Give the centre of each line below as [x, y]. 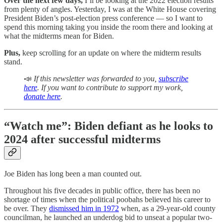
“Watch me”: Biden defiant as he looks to [109, 126]
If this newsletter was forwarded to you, [96, 78]
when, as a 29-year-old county [167, 209]
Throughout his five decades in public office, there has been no [102, 191]
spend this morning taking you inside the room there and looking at [108, 27]
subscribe [173, 78]
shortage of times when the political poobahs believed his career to [107, 200]
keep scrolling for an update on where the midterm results [111, 53]
